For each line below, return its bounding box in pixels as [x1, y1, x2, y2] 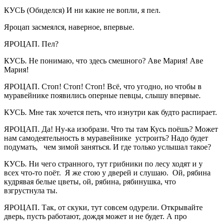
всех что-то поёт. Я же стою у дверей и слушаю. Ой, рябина [4, 168, 211, 177]
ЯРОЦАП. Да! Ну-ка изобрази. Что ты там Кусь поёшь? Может [4, 124, 218, 133]
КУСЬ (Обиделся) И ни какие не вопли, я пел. [4, 5, 161, 14]
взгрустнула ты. [4, 186, 57, 195]
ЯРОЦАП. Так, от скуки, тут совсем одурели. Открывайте [4, 203, 203, 212]
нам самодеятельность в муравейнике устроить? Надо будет [4, 133, 208, 142]
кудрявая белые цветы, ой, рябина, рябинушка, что [4, 177, 176, 186]
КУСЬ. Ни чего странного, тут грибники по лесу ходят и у [4, 159, 203, 168]
